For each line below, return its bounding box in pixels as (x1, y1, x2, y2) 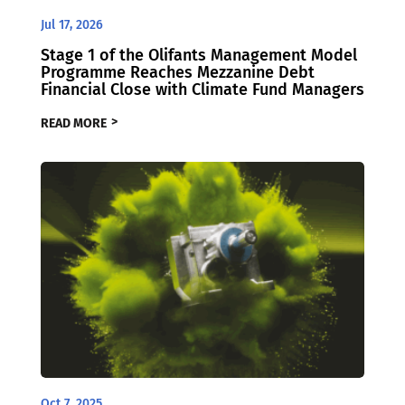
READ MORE (40, 116, 107, 132)
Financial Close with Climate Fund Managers (40, 79, 364, 99)
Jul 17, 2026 (40, 16, 103, 33)
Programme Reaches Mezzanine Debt (40, 61, 315, 82)
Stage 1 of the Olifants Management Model (40, 44, 357, 65)
